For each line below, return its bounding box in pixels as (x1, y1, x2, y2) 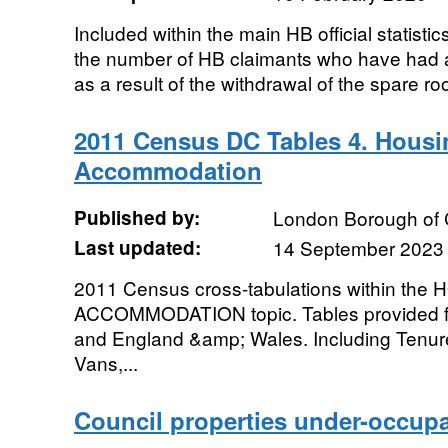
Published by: (73, 204, 200, 231)
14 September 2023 (272, 234, 444, 261)
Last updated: (73, 234, 201, 261)
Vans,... (73, 349, 138, 376)
